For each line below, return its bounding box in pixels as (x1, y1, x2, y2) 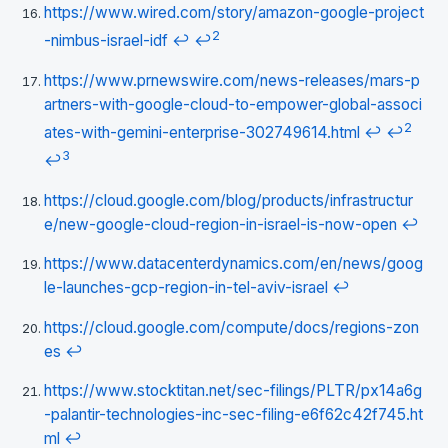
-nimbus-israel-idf (44, 31, 168, 51)
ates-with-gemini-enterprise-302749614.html (44, 122, 360, 142)
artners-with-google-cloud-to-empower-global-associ (44, 94, 422, 114)
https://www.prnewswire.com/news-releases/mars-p (44, 70, 420, 90)
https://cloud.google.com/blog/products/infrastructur (44, 190, 413, 210)
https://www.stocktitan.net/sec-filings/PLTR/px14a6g (44, 381, 422, 400)
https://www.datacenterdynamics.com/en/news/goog (44, 254, 423, 273)
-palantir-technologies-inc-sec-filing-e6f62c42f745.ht (44, 405, 423, 424)
